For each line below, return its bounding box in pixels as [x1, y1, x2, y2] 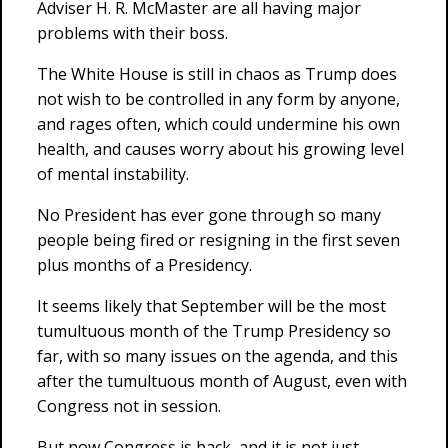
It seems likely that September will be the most [37, 295, 386, 317]
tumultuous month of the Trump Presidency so [37, 320, 391, 342]
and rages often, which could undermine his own [37, 113, 400, 135]
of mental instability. [37, 163, 189, 185]
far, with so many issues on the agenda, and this [37, 345, 398, 367]
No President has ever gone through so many [37, 204, 381, 226]
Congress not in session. [37, 395, 221, 417]
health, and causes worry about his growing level [37, 138, 404, 160]
